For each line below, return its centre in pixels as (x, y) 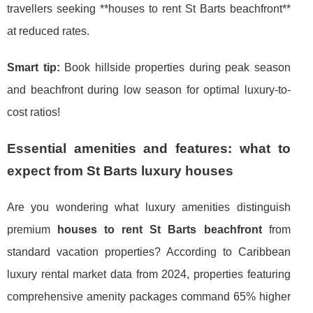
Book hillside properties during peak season (175, 67)
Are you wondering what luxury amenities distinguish (149, 207)
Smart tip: (34, 67)
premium (32, 229)
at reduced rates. (48, 31)
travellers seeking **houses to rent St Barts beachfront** (149, 8)
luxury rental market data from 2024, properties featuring (149, 274)
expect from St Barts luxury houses (120, 170)
